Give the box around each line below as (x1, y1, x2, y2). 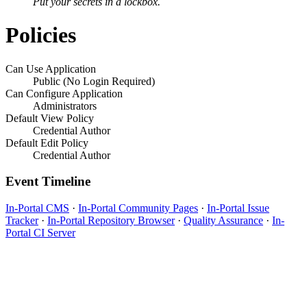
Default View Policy (5, 112, 94, 124)
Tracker (5, 214, 38, 227)
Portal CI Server (5, 227, 75, 239)
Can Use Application (5, 62, 96, 75)
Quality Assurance (184, 214, 263, 227)
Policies (5, 23, 76, 48)
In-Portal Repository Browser (47, 214, 175, 227)
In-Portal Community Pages (78, 202, 198, 214)
